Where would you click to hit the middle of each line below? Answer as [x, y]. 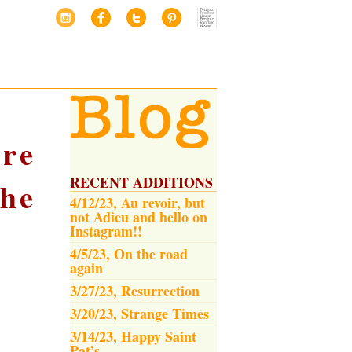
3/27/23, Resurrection [135, 291]
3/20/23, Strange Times [139, 313]
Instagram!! [106, 231]
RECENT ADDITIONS [141, 182]
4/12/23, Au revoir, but [137, 203]
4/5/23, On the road [129, 254]
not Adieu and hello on [139, 217]
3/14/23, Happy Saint [133, 336]
